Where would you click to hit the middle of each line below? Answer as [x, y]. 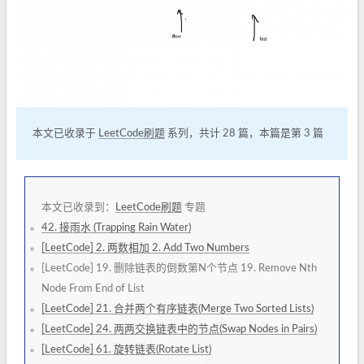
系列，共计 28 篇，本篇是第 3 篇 [244, 133]
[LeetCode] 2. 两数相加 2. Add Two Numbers [145, 247]
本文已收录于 [65, 133]
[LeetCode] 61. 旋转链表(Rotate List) [126, 349]
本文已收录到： [78, 207]
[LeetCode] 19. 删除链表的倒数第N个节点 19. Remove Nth [179, 268]
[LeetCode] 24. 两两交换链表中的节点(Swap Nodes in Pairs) [179, 329]
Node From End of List [93, 288]
